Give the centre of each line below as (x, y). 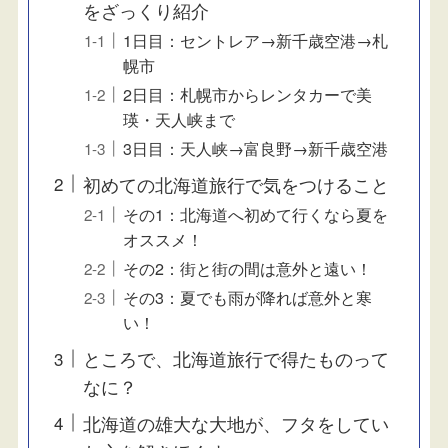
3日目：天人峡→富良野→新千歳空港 (255, 148)
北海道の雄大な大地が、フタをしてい (235, 423)
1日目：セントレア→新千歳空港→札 (255, 40)
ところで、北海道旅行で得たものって (235, 358)
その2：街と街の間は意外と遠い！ (247, 268)
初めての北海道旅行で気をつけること (235, 184)
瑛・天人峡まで (178, 119)
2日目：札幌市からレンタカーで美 (247, 94)
